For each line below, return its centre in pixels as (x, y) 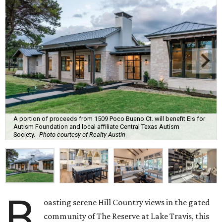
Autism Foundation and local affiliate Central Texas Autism (96, 126)
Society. (24, 134)
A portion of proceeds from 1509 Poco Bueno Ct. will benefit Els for (109, 118)
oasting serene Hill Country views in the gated (127, 202)
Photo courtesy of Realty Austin (82, 134)
